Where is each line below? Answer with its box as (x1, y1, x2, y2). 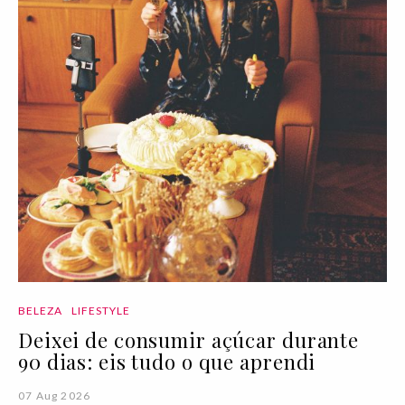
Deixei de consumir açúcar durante (18, 325, 360, 353)
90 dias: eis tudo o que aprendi (18, 347, 316, 375)
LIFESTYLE (71, 303, 131, 317)
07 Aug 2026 (18, 388, 91, 402)
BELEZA (18, 303, 63, 317)
